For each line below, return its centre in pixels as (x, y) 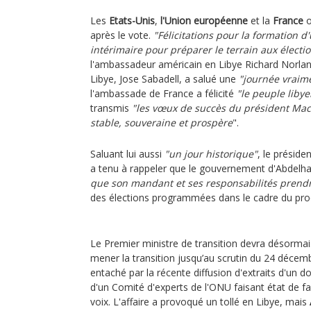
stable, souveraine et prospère (161, 123)
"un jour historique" (211, 154)
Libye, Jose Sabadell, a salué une (165, 79)
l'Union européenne (204, 20)
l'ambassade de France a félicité (163, 93)
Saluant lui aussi (127, 154)
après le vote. (122, 35)
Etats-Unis (132, 20)
